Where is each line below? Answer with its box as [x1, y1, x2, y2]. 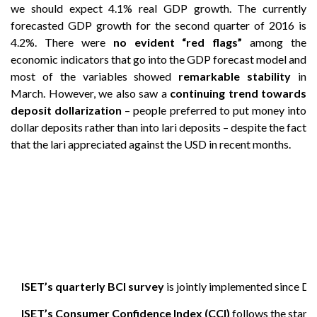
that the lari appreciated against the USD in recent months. [11, 137, 291, 151]
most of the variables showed [11, 69, 179, 83]
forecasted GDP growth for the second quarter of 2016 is [11, 18, 306, 32]
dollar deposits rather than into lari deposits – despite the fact [11, 120, 306, 134]
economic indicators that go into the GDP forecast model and [11, 52, 306, 66]
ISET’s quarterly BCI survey [21, 279, 164, 293]
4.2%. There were [11, 35, 113, 49]
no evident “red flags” [113, 35, 243, 49]
